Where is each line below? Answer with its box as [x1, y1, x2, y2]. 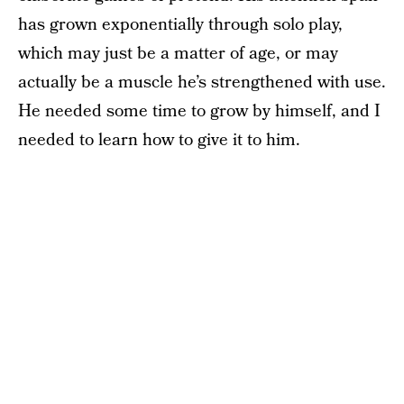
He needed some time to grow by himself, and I [18, 99, 381, 124]
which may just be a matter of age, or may [18, 41, 338, 66]
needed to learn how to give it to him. [18, 128, 300, 152]
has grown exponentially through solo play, [18, 13, 343, 37]
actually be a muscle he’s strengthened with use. [18, 70, 386, 95]
